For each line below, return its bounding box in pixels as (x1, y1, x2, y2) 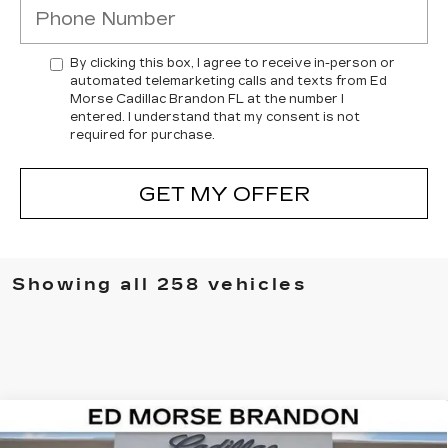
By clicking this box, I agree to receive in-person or (70, 56, 395, 70)
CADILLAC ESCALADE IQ (117, 419, 368, 437)
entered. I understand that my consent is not (70, 110, 360, 124)
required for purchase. (70, 128, 215, 142)
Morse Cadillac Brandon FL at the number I (70, 92, 344, 106)
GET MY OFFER (138, 181, 310, 206)
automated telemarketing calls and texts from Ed (70, 74, 387, 88)
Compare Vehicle (40, 417, 171, 435)
